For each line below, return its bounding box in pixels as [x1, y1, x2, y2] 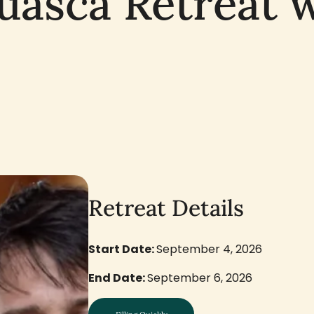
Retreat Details [88, 193, 245, 223]
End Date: [88, 270, 148, 287]
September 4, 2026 [156, 241, 263, 258]
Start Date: [88, 241, 157, 258]
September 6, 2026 [147, 270, 253, 287]
